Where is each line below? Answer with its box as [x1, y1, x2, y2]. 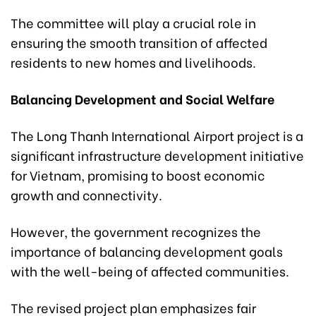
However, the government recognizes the [11, 221, 261, 241]
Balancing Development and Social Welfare [11, 88, 274, 108]
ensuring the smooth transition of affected [11, 32, 267, 51]
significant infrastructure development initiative [11, 145, 304, 164]
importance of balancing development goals [11, 241, 283, 260]
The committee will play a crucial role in [11, 12, 256, 32]
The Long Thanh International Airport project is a [11, 125, 303, 145]
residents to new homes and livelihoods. [11, 51, 256, 71]
